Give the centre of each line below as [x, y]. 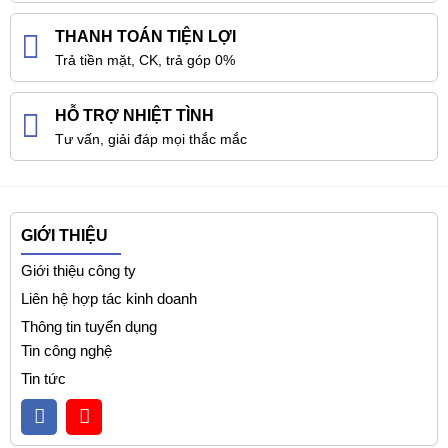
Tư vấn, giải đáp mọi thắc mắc [151, 138]
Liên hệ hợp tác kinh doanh [109, 298]
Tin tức [43, 378]
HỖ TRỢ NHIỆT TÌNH [134, 115]
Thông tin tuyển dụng [89, 326]
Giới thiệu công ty [78, 270]
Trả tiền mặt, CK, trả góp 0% [145, 59]
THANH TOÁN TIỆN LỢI [145, 36]
